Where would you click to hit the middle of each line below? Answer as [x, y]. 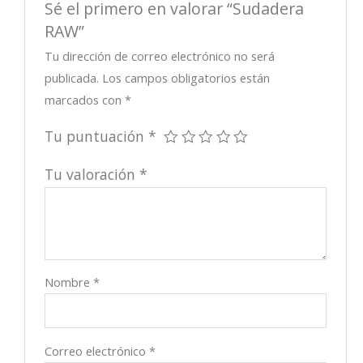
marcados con [85, 99]
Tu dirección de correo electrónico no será [160, 56]
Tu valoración [92, 174]
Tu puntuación [97, 136]
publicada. [72, 77]
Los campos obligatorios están [186, 77]
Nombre [69, 282]
